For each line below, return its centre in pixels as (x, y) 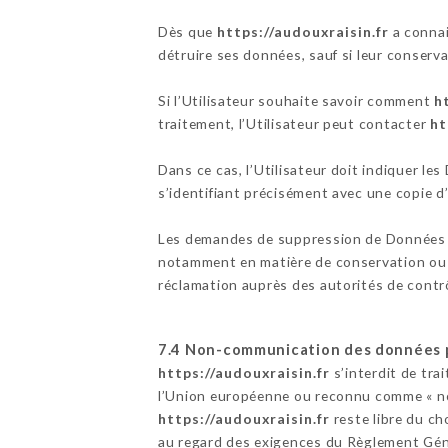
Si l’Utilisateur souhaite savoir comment (295, 100)
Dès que (187, 31)
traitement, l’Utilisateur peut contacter (293, 123)
